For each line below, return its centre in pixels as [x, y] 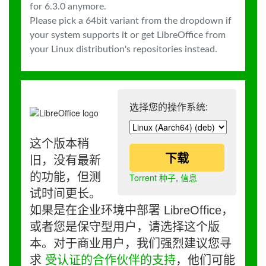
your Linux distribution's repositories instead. [123, 49]
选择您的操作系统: [169, 107]
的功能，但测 [65, 177]
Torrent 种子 [153, 178]
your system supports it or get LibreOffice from [128, 35]
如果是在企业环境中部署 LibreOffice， [132, 210]
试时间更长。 [65, 194]
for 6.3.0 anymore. [68, 7]
